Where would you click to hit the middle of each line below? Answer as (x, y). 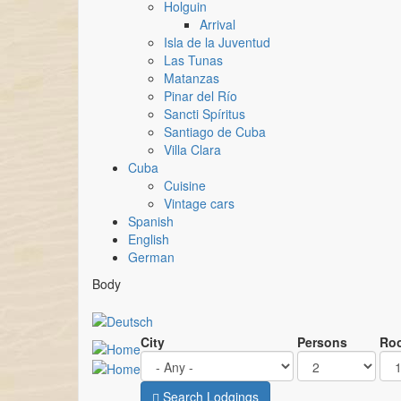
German (151, 257)
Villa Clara (192, 149)
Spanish (151, 221)
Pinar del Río (200, 96)
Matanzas (192, 78)
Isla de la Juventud (217, 42)
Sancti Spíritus (205, 114)
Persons (322, 341)
